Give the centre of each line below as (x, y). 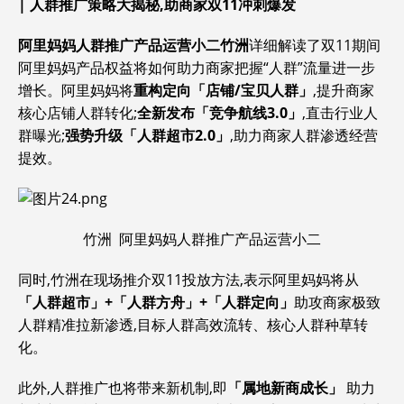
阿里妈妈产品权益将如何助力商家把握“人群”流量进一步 (197, 68)
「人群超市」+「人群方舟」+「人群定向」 (156, 302)
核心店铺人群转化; (78, 113)
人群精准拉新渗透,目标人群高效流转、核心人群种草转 (193, 325)
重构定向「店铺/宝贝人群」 (223, 90)
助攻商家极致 (337, 302)
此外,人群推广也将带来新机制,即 (123, 388)
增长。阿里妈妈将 (76, 90)
